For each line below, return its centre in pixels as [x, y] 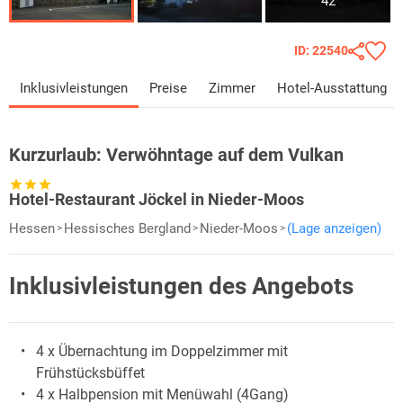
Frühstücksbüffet [90, 372]
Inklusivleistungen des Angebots [181, 286]
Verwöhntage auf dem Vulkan [225, 154]
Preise [168, 88]
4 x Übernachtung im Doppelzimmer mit [162, 351]
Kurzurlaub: [58, 154]
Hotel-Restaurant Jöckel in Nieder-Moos [157, 199]
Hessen [32, 228]
